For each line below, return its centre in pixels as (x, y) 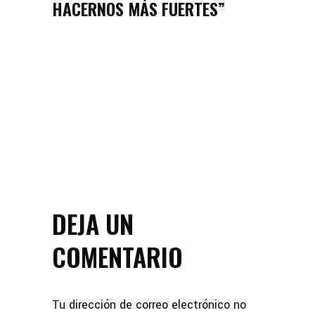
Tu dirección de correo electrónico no (149, 305)
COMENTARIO (117, 257)
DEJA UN (93, 224)
